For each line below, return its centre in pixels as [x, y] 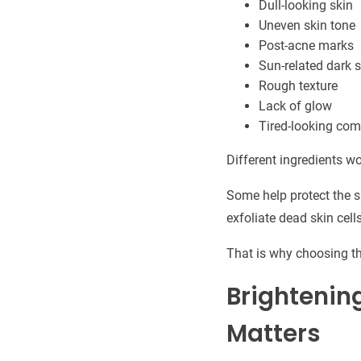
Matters [273, 333]
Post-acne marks [306, 45]
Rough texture [298, 85]
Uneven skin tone [307, 25]
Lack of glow [295, 106]
